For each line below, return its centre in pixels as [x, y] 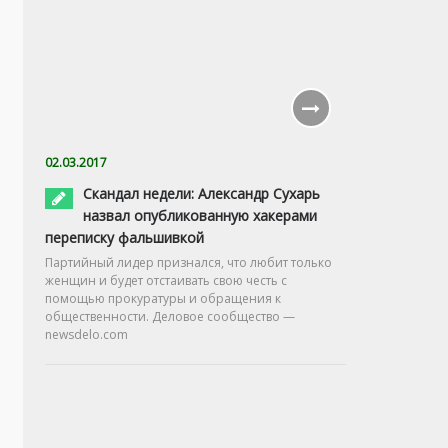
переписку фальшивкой [124, 237]
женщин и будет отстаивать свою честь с [166, 280]
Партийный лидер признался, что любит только [188, 262]
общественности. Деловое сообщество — [170, 316]
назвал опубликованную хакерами [200, 215]
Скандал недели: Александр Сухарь [201, 193]
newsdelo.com [86, 334]
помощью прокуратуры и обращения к [163, 298]
